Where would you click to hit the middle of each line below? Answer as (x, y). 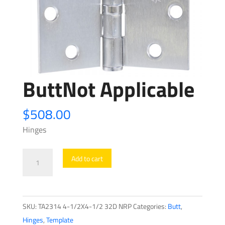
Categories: (150, 206)
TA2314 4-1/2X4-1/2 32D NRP (85, 206)
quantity (36, 182)
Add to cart (87, 158)
